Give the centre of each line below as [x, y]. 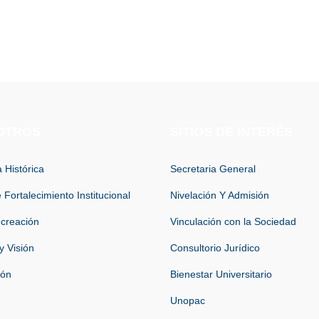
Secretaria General [213, 168]
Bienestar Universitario [221, 274]
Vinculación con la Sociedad [233, 221]
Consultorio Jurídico [215, 247]
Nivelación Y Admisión [220, 195]
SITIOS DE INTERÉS [231, 131]
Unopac [188, 300]
